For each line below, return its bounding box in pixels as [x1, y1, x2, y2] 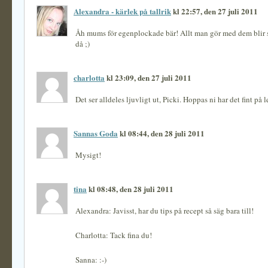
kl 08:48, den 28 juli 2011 [87, 183, 173, 194]
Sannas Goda [74, 127, 118, 139]
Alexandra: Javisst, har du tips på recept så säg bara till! [75, 205, 254, 216]
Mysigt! [75, 150, 101, 160]
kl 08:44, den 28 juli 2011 [118, 127, 205, 139]
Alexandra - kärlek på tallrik [74, 5, 171, 17]
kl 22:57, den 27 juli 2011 [171, 5, 258, 17]
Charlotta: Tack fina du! [75, 230, 152, 240]
